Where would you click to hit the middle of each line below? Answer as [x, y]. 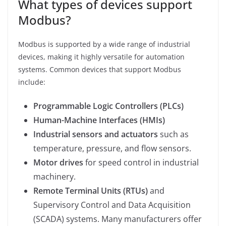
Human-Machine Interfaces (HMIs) [99, 120]
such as [173, 134]
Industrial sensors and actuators [96, 134]
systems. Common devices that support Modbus [100, 69]
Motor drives [58, 162]
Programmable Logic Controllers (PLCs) [108, 106]
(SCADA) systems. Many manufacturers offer [118, 219]
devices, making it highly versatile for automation [101, 56]
